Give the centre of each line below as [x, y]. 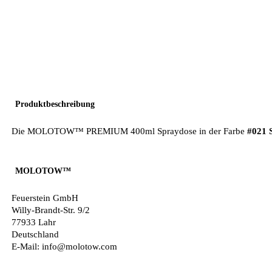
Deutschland [35, 234]
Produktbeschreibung [55, 104]
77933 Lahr [34, 222]
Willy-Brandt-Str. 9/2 [51, 210]
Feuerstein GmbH [45, 198]
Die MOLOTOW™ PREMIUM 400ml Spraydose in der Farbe [129, 131]
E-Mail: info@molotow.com [64, 246]
